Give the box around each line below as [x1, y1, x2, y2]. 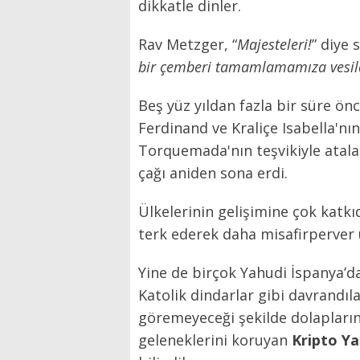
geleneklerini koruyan [138, 329, 292, 350]
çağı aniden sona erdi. [138, 162, 292, 182]
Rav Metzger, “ [138, 34, 237, 54]
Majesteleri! [237, 34, 312, 54]
